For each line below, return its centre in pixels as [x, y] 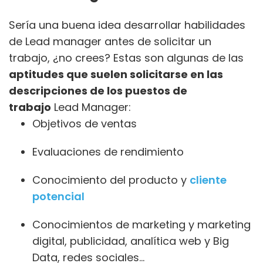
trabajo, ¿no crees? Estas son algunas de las [126, 58]
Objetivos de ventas [85, 123]
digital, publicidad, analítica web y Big [131, 241]
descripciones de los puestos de [98, 90]
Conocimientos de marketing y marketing [141, 224]
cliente [208, 180]
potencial [58, 196]
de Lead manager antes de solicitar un [110, 41]
